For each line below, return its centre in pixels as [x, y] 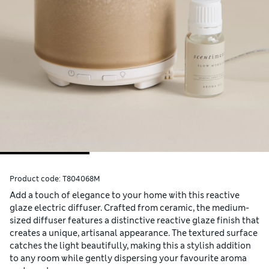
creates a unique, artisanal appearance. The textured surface [134, 233]
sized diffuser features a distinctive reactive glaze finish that [134, 221]
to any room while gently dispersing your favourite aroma [128, 258]
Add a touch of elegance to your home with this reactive [125, 195]
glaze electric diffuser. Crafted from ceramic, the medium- [129, 208]
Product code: [36, 179]
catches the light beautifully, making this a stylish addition [130, 246]
